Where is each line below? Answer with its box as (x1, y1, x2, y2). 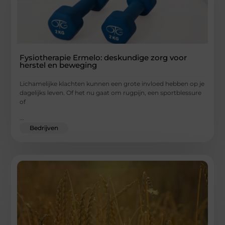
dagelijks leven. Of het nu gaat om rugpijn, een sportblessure (20, 88, 202, 96)
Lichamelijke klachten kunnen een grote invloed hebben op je (20, 79, 205, 87)
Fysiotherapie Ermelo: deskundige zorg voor (20, 52, 187, 62)
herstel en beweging (20, 60, 97, 70)
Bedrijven (30, 124, 59, 132)
